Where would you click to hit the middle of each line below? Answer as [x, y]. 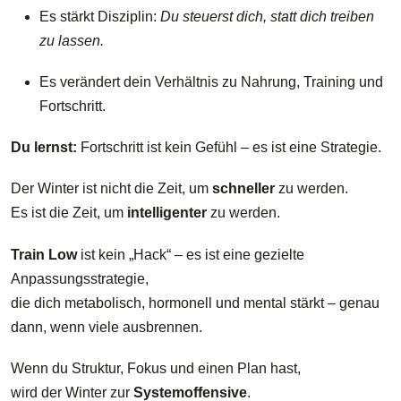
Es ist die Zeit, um [69, 213]
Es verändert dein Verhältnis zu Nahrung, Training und [211, 82]
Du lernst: [44, 148]
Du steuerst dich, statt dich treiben [267, 16]
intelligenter [167, 213]
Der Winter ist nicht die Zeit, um [111, 189]
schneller [243, 189]
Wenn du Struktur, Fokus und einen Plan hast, [156, 368]
